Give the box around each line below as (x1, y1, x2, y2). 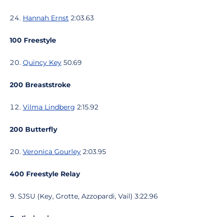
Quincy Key (23, 58, 62, 67)
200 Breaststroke (10, 80, 71, 89)
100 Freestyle (10, 36, 56, 45)
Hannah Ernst (23, 14, 69, 22)
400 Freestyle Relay (10, 170, 80, 178)
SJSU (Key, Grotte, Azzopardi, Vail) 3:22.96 (18, 192, 158, 201)
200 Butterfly (10, 125, 57, 134)
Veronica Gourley (23, 147, 81, 156)
